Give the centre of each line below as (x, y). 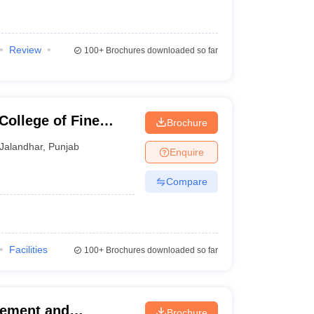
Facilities (28, 250)
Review (25, 50)
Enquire (186, 152)
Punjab (64, 146)
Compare (186, 181)
